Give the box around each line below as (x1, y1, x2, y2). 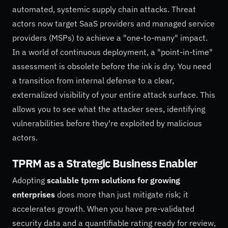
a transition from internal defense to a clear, (12, 75, 174, 86)
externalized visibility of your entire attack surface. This (12, 90, 215, 100)
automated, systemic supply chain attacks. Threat (12, 4, 196, 15)
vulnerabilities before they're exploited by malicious (12, 118, 202, 129)
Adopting (12, 175, 47, 186)
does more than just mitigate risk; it (55, 189, 188, 200)
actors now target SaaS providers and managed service (12, 18, 215, 29)
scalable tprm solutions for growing (47, 175, 180, 186)
